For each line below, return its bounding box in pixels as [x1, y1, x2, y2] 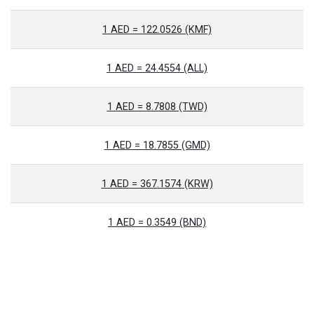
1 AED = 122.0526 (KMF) [102, 24, 212, 36]
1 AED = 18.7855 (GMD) [104, 139, 210, 151]
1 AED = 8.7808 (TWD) [107, 101, 207, 113]
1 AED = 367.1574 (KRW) [101, 178, 213, 190]
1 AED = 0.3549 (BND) [108, 217, 206, 228]
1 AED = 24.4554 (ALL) [107, 62, 207, 74]
